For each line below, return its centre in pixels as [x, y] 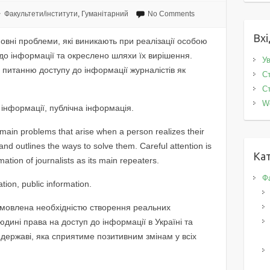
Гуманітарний [105, 14]
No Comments [171, 14]
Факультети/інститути [41, 14]
